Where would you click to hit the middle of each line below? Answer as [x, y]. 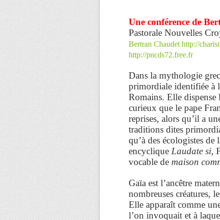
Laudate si [191, 151]
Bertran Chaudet [154, 44]
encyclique [150, 151]
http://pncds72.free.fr [161, 55]
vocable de [150, 162]
